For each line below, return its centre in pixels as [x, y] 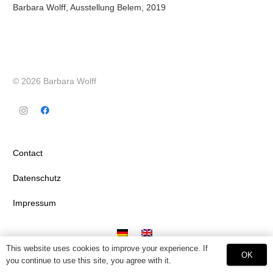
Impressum [34, 203]
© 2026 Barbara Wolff [55, 81]
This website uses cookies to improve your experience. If [107, 248]
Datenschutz [37, 178]
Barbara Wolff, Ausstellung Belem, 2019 [89, 7]
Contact [28, 153]
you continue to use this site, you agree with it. [89, 261]
